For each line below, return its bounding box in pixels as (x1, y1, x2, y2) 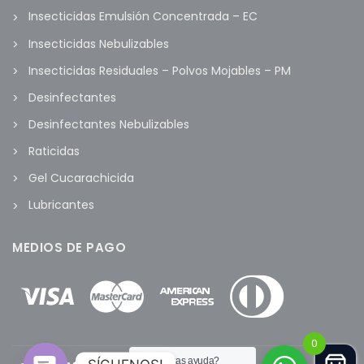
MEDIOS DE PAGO (12, 238, 126, 256)
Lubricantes (28, 197, 94, 214)
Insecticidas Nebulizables (28, 35, 169, 52)
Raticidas (28, 143, 80, 160)
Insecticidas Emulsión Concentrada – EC (28, 8, 258, 25)
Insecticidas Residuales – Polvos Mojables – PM (28, 62, 291, 79)
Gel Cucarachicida (28, 170, 134, 187)
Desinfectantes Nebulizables (28, 115, 189, 132)
